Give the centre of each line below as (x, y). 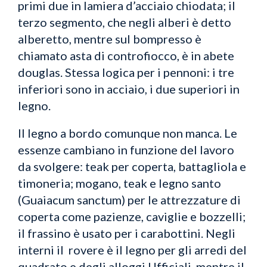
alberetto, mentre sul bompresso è (110, 38)
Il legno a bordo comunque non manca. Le (128, 133)
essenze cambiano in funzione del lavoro (126, 149)
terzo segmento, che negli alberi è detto (125, 22)
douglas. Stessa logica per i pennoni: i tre (126, 72)
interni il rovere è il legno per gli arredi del (132, 249)
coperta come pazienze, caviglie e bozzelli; (132, 216)
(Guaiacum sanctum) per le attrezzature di (129, 199)
